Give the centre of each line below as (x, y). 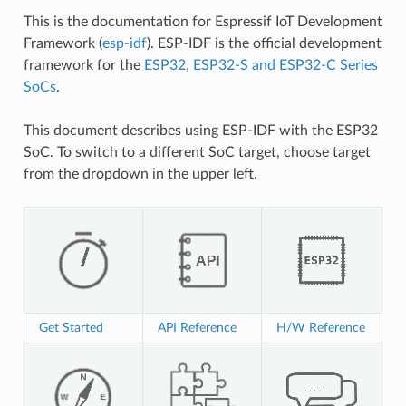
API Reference (197, 327)
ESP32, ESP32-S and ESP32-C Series (261, 65)
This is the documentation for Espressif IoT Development (203, 21)
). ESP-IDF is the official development (264, 43)
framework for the (83, 65)
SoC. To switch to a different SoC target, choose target (197, 152)
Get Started (71, 327)
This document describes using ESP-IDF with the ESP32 (200, 130)
